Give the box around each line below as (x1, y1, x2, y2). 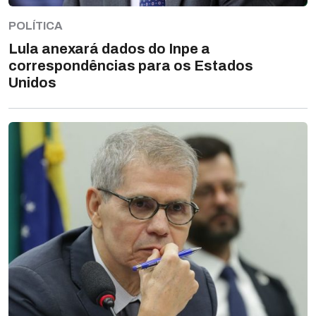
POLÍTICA (8, 20, 63, 32)
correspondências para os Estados (8, 58, 253, 74)
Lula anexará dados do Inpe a (8, 41, 210, 57)
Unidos (8, 75, 62, 91)
